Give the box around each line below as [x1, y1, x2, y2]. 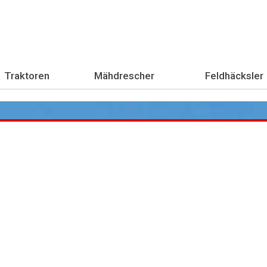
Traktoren [4, 70, 49, 82]
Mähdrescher [94, 70, 154, 82]
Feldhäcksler [204, 70, 263, 82]
